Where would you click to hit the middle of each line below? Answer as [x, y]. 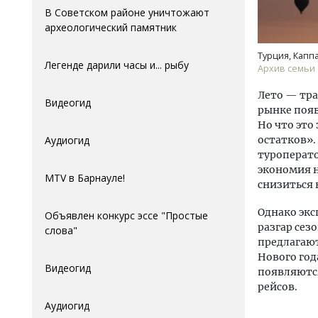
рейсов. [278, 286]
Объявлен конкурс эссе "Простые [126, 215]
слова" [61, 230]
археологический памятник [111, 27]
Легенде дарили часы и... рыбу [117, 65]
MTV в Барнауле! [85, 178]
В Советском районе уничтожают [127, 12]
